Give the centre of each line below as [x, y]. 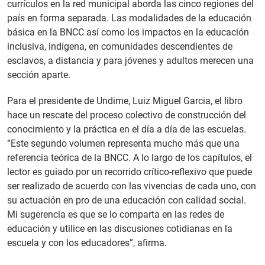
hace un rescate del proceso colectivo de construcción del [127, 115]
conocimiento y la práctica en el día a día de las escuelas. [127, 129]
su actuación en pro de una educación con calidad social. [127, 200]
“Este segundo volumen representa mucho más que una [123, 143]
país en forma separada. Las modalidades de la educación [129, 18]
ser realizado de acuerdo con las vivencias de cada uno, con [132, 186]
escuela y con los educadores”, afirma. [87, 243]
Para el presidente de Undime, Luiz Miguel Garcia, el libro [125, 101]
